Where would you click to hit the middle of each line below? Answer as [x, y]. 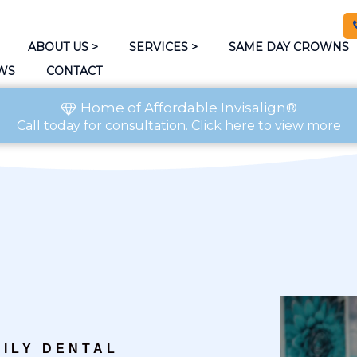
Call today [48, 125]
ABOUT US [58, 47]
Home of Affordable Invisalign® [188, 108]
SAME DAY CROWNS [288, 47]
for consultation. [135, 125]
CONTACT [74, 71]
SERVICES [158, 47]
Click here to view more [266, 125]
